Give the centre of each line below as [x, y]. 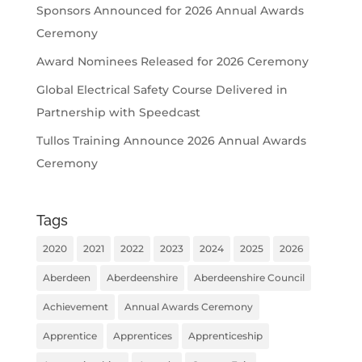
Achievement [75, 307]
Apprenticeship [225, 336]
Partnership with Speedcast [118, 113]
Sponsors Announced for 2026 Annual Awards [170, 11]
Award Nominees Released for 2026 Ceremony [172, 62]
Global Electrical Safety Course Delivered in [162, 90]
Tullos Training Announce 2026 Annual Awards [171, 141]
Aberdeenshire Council [249, 278]
